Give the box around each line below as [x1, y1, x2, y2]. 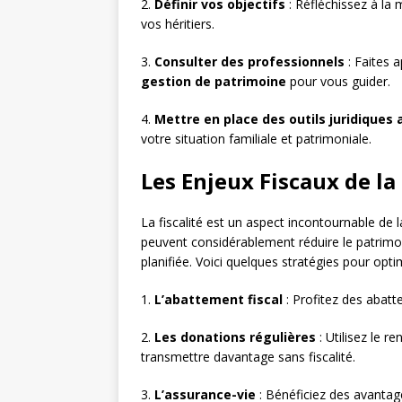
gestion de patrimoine [141, 73, 286, 91]
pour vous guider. [286, 73, 390, 91]
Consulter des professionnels [154, 53, 345, 71]
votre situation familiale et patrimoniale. [141, 130, 371, 148]
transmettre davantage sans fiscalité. [141, 348, 355, 366]
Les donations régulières [154, 328, 316, 346]
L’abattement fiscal [154, 291, 283, 309]
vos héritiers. [141, 15, 214, 33]
